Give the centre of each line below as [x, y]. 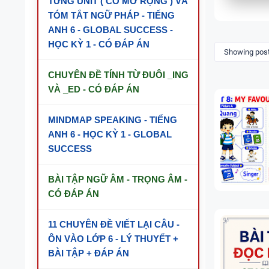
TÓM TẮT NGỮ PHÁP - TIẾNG [111, 15]
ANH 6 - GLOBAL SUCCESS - [110, 30]
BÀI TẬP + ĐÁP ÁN [89, 253]
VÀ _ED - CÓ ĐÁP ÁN [94, 89]
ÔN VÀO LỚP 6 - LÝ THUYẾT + [113, 239]
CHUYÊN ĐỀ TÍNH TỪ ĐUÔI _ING [118, 75]
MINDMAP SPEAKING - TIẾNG [113, 120]
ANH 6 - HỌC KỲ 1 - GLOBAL [110, 134]
